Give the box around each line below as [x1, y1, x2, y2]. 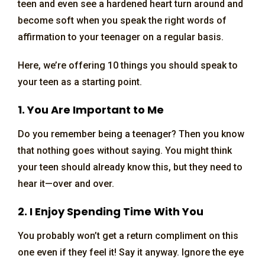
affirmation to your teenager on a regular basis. [18, 31, 224, 43]
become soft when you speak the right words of [18, 14, 227, 26]
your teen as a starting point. [18, 76, 142, 88]
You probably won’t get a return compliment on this [18, 230, 238, 241]
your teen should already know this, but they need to [18, 161, 243, 173]
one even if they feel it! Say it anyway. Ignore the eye [18, 246, 244, 258]
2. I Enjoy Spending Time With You [18, 203, 203, 219]
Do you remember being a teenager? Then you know [18, 128, 244, 140]
